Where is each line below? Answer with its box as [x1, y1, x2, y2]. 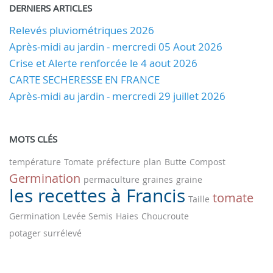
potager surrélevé [9, 227, 82, 239]
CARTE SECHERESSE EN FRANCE [9, 73, 160, 87]
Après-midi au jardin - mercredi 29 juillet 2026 [9, 89, 225, 103]
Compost [190, 156, 225, 168]
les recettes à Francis [9, 183, 185, 208]
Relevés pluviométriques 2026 [9, 23, 154, 37]
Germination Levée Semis [9, 210, 113, 222]
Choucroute [141, 210, 189, 222]
